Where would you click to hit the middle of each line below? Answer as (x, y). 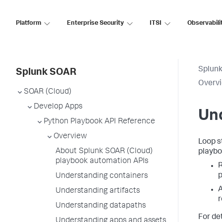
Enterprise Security (95, 23)
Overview (70, 137)
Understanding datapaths (101, 206)
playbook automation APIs (102, 162)
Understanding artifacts (98, 191)
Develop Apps (58, 107)
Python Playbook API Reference (99, 122)
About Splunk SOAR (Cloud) (104, 152)
